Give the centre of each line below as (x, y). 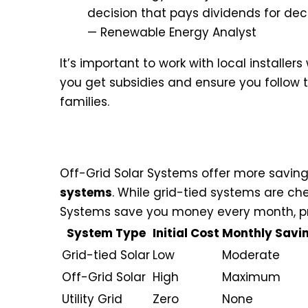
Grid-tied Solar (106, 255)
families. (85, 102)
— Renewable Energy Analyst (172, 33)
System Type (106, 233)
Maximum (251, 277)
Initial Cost (186, 233)
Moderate (251, 255)
